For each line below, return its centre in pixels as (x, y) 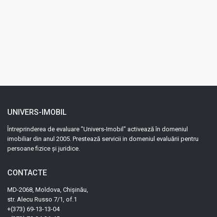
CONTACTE (27, 173)
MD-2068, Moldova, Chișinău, (48, 190)
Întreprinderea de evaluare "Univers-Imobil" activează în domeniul (98, 129)
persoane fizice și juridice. (44, 149)
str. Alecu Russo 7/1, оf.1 (42, 200)
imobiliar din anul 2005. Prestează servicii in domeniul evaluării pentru (103, 139)
